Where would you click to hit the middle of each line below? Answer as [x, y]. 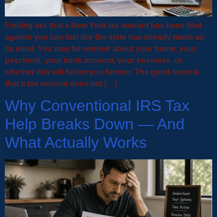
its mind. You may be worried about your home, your [101, 49]
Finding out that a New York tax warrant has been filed [103, 26]
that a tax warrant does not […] [61, 84]
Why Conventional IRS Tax [97, 106]
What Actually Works [76, 143]
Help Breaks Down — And [95, 124]
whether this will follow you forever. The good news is [102, 72]
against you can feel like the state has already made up [105, 37]
